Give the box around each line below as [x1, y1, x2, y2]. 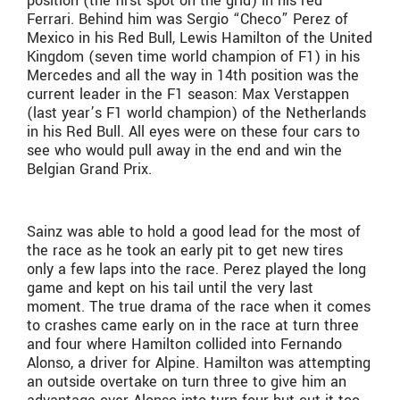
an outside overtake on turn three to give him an [27, 371, 346, 393]
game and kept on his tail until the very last [27, 278, 313, 299]
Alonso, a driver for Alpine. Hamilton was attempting [27, 353, 371, 374]
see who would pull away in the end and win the [27, 139, 342, 161]
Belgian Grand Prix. [27, 158, 152, 179]
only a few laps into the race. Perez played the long [27, 259, 366, 280]
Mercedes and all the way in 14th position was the [27, 64, 359, 86]
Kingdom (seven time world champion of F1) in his [27, 46, 360, 67]
